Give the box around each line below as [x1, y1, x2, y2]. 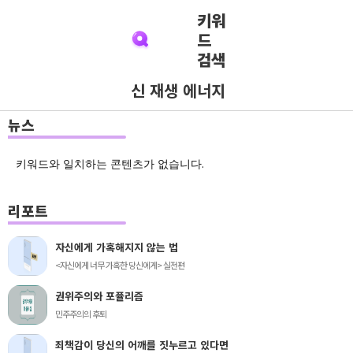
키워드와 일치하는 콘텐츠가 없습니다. [16, 156, 204, 171]
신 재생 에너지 [131, 79, 225, 102]
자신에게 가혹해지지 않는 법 [55, 240, 178, 255]
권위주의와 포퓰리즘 [55, 288, 143, 303]
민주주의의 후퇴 [55, 307, 106, 320]
